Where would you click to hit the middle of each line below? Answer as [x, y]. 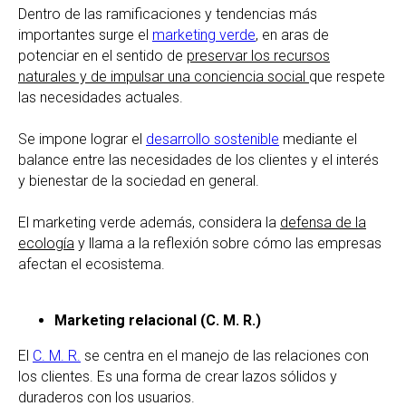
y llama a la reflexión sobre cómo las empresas [228, 243]
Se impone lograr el [82, 139]
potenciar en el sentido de [102, 55]
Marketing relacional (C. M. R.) [158, 320]
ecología [46, 243]
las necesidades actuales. [101, 97]
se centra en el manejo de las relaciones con [225, 355]
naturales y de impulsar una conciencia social [164, 76]
